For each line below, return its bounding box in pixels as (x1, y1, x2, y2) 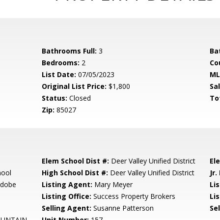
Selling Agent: (42, 203, 92, 213)
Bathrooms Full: (42, 46, 97, 55)
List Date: (42, 70, 77, 79)
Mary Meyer (92, 180, 133, 189)
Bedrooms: (42, 58, 80, 67)
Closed (67, 93, 91, 103)
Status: (42, 93, 68, 103)
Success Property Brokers (91, 192, 176, 201)
